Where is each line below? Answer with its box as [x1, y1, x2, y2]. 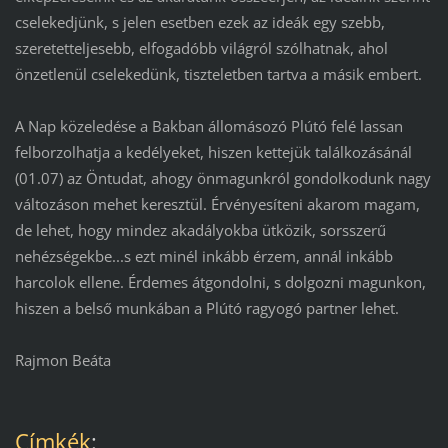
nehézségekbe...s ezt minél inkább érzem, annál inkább [14, 246, 393, 267]
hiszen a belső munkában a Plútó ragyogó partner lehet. [14, 298, 399, 319]
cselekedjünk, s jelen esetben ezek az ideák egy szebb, [14, 12, 385, 33]
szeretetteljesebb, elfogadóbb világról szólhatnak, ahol [14, 38, 388, 59]
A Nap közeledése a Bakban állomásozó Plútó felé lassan [14, 116, 403, 137]
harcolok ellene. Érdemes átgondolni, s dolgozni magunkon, [14, 272, 426, 293]
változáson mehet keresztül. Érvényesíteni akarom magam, [14, 194, 420, 215]
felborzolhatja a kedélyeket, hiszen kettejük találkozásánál [14, 142, 412, 163]
